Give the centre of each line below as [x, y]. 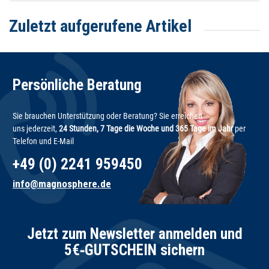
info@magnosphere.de [62, 183]
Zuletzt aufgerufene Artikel [100, 26]
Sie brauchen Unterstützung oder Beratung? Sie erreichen [107, 116]
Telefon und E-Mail [43, 141]
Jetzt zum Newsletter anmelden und [134, 234]
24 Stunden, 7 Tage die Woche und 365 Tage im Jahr [146, 128]
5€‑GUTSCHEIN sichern [134, 250]
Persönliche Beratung [77, 85]
